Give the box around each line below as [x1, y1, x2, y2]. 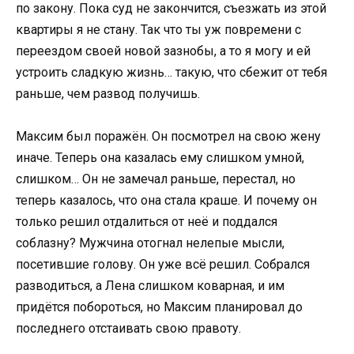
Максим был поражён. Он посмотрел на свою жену [16, 128, 321, 144]
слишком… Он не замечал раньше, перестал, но [16, 171, 296, 186]
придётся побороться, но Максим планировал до [16, 299, 303, 314]
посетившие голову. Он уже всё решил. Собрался [16, 256, 310, 272]
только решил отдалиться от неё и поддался [16, 213, 277, 229]
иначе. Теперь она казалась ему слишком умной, [16, 149, 304, 165]
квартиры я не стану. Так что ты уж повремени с [16, 21, 301, 37]
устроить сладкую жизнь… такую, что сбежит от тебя [16, 64, 327, 80]
